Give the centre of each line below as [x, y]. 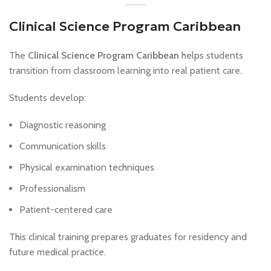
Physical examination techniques [87, 167]
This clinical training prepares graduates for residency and [128, 237]
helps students [211, 55]
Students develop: [47, 97]
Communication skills [63, 146]
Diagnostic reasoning [63, 125]
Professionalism [52, 188]
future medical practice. [57, 252]
